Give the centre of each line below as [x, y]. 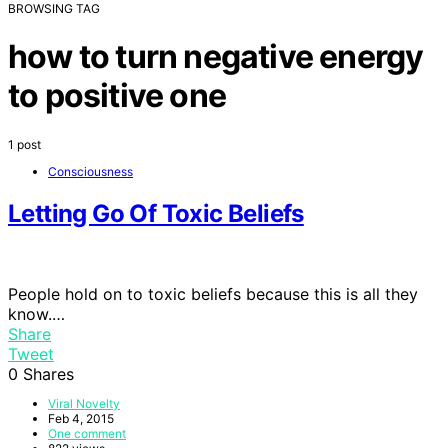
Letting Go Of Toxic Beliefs [156, 213]
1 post [24, 144]
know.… [36, 313]
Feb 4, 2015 [81, 418]
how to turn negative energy [216, 57]
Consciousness [90, 171]
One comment [87, 433]
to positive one [117, 96]
